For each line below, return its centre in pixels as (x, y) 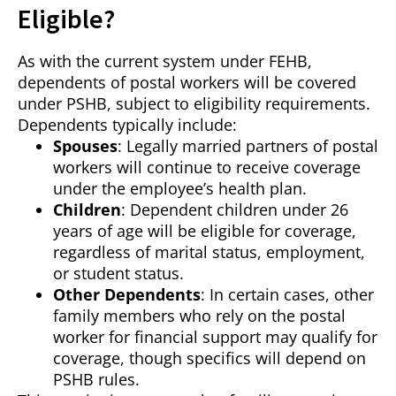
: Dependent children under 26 (235, 210)
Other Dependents (127, 295)
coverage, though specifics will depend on (209, 358)
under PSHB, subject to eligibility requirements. (194, 104)
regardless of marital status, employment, (209, 252)
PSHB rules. (96, 380)
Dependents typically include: (127, 125)
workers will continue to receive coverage (207, 168)
